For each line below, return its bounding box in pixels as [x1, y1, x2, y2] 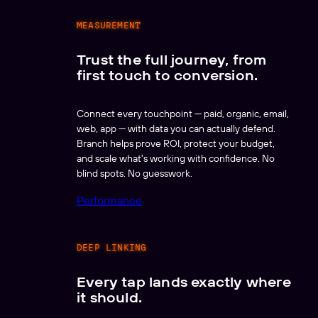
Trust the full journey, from [77, 50, 267, 68]
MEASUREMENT [77, 18, 141, 31]
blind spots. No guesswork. [77, 167, 192, 180]
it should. [77, 288, 142, 306]
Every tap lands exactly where [77, 273, 291, 290]
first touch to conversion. [77, 66, 258, 84]
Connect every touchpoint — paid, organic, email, [77, 107, 289, 121]
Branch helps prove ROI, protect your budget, [77, 137, 275, 150]
